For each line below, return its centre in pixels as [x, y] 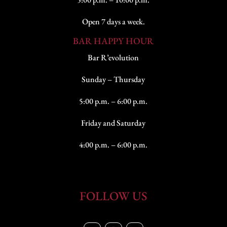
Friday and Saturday [113, 123]
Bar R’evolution [113, 58]
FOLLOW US [113, 196]
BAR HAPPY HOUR [113, 41]
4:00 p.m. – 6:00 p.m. [113, 145]
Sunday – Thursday [113, 80]
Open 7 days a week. [113, 22]
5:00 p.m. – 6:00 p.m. [113, 101]
